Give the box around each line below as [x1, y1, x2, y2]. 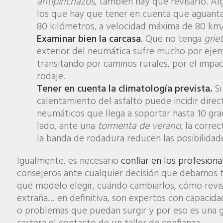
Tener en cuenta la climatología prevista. [36, 81, 212, 97]
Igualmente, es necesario [16, 153, 118, 169]
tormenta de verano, [97, 118, 183, 134]
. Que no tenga [140, 31, 204, 47]
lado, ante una [36, 118, 98, 134]
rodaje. [36, 68, 65, 85]
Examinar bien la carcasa [36, 31, 141, 47]
